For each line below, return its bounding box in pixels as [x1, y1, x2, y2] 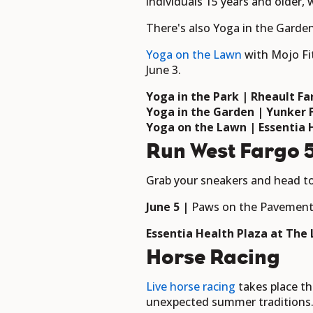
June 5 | [146, 199, 191, 215]
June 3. [146, 62, 181, 78]
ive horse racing [152, 279, 235, 295]
